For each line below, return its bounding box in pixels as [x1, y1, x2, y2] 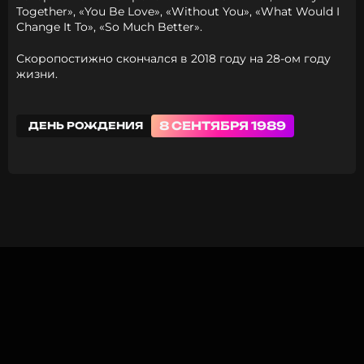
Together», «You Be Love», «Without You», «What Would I [16, 4, 340, 19]
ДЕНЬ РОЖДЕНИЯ [28, 119, 143, 132]
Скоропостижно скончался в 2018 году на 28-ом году [16, 51, 331, 66]
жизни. [16, 67, 58, 81]
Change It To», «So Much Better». [16, 19, 202, 34]
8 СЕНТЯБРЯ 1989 [159, 119, 286, 132]
